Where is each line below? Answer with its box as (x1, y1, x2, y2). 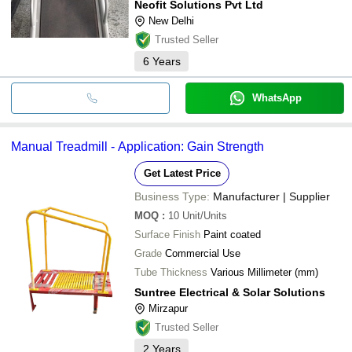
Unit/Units (182, 209, 227, 222)
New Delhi (148, 14, 194, 27)
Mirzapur (148, 302, 188, 314)
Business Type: (134, 189, 210, 203)
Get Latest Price (143, 167, 221, 179)
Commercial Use (165, 247, 240, 259)
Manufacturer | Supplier (213, 189, 330, 203)
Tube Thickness (134, 266, 207, 278)
